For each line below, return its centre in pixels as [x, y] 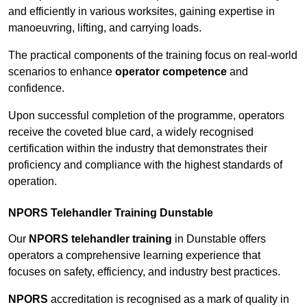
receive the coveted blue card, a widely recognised [131, 132]
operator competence [171, 72]
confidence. [36, 88]
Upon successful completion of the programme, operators [146, 116]
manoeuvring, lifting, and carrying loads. [105, 28]
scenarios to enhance [62, 72]
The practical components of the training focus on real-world [153, 56]
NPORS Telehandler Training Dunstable [111, 213]
